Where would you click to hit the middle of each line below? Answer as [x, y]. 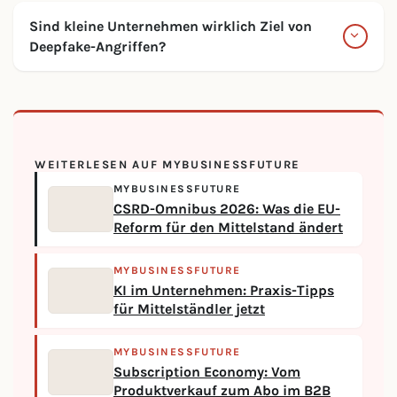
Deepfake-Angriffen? [97, 47]
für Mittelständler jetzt [189, 309]
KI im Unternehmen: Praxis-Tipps [224, 291]
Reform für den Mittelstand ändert [228, 228]
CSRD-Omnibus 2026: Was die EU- [227, 209]
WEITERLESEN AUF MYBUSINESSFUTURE [168, 164]
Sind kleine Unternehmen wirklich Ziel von [171, 26]
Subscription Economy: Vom [207, 372]
